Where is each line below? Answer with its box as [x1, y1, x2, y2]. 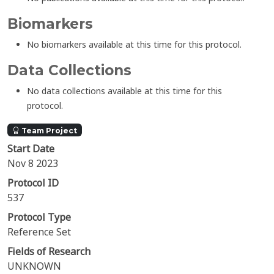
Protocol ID [7, 176, 59, 190]
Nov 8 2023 [7, 157, 58, 171]
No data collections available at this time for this [27, 85, 222, 97]
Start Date [7, 142, 54, 156]
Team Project [19, 125, 77, 135]
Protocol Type [7, 210, 71, 224]
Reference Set [7, 225, 71, 239]
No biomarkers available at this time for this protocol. [27, 39, 242, 50]
